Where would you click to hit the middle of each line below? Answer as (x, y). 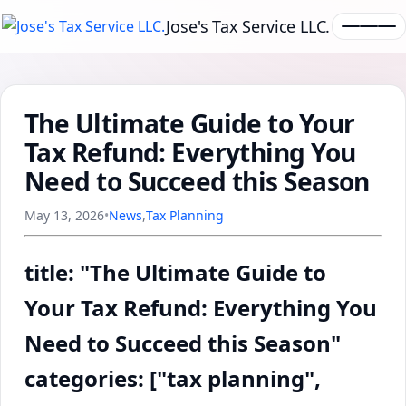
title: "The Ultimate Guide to (175, 272)
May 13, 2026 (64, 215)
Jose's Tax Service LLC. (248, 26)
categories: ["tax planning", (173, 378)
